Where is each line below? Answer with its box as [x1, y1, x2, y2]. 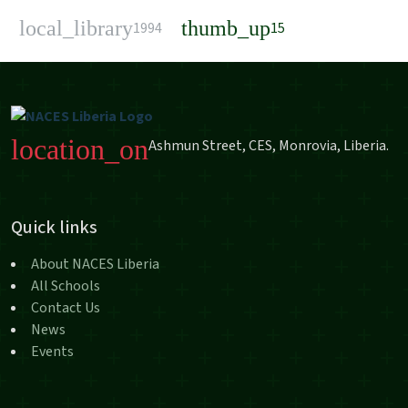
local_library [19, 16, 133, 40]
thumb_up [181, 16, 270, 40]
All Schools [31, 276, 100, 296]
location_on [11, 133, 148, 166]
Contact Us [31, 298, 100, 318]
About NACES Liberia [31, 254, 159, 274]
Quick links [11, 215, 97, 240]
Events [31, 342, 74, 362]
